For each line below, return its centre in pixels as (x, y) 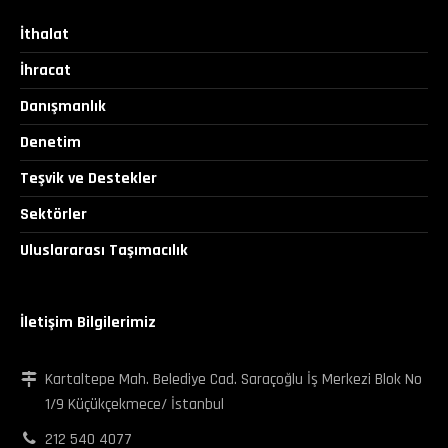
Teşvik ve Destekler (88, 179)
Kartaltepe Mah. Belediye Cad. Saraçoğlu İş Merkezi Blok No (233, 380)
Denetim (50, 143)
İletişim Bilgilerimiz (88, 323)
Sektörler (53, 215)
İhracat (45, 71)
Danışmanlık (63, 107)
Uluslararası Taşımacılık (104, 251)
